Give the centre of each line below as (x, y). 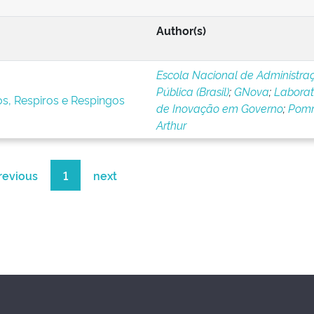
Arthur (171, 125)
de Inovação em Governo (219, 108)
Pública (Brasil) (192, 91)
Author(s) (181, 30)
